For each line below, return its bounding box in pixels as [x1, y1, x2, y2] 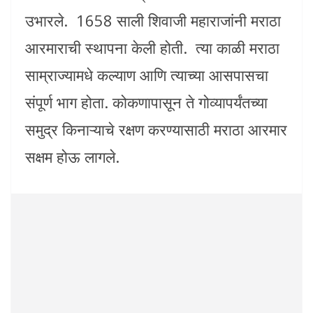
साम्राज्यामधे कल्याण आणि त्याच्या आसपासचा [25, 64, 268, 85]
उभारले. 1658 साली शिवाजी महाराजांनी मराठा [25, 9, 281, 31]
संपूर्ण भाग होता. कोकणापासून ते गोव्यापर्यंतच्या [25, 91, 268, 112]
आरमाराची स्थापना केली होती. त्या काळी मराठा [25, 36, 279, 58]
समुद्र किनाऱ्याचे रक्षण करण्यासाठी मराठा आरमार [25, 118, 287, 140]
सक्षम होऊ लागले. [25, 145, 119, 167]
